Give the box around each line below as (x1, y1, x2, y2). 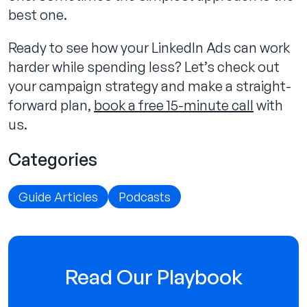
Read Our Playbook (64, 263, 243, 289)
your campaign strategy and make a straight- (8, 77, 291, 95)
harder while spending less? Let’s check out (8, 58, 280, 75)
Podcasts (119, 188, 171, 204)
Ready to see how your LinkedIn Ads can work (8, 38, 290, 56)
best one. (8, 5, 67, 23)
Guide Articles (19, 188, 98, 204)
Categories (8, 148, 97, 170)
